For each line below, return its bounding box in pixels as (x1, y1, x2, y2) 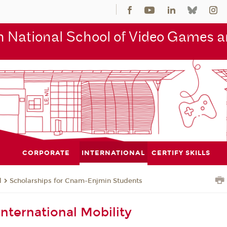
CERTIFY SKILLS (152, 148, 211, 157)
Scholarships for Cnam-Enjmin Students (10, 177, 143, 185)
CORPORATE (22, 148, 70, 157)
